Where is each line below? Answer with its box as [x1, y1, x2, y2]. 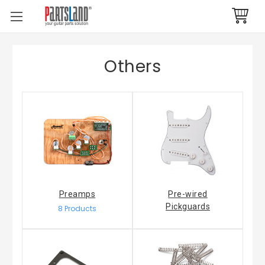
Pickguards [166, 202, 210, 211]
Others [104, 55, 161, 78]
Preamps [59, 189, 96, 199]
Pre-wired [168, 189, 208, 199]
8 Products [58, 203, 96, 214]
